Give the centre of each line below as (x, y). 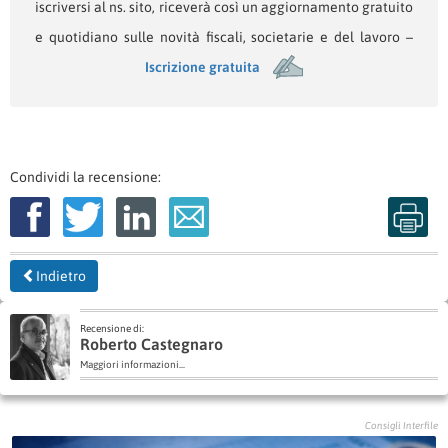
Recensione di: (112, 328)
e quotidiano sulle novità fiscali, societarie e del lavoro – (224, 37)
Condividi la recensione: (85, 177)
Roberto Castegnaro (151, 344)
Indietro (61, 276)
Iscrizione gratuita (202, 67)
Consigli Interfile (401, 425)
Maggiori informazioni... (132, 364)
